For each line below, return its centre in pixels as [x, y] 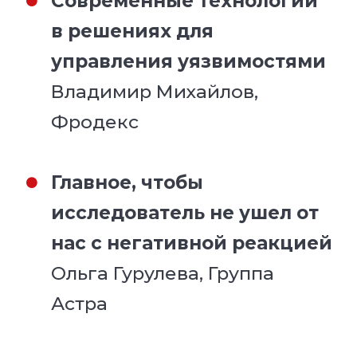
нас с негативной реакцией [192, 243]
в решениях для [133, 31]
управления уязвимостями [189, 61]
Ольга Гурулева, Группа [163, 273]
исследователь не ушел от [185, 212]
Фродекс [95, 122]
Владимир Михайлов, [155, 91]
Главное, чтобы [127, 182]
